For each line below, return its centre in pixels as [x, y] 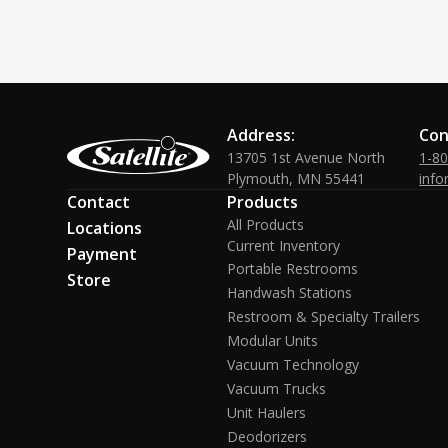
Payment [102, 254]
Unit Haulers [267, 412]
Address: [261, 135]
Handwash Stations [290, 292]
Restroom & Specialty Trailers [324, 316]
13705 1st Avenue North [306, 157]
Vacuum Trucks [277, 388]
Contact [99, 202]
